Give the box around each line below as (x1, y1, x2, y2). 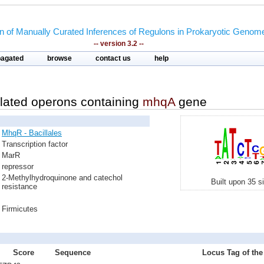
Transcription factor (2, 140, 68, 148)
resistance (2, 182, 37, 191)
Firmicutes (2, 204, 38, 213)
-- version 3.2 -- (93, 39, 144, 48)
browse (47, 55, 72, 62)
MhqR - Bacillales (2, 128, 62, 137)
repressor (2, 162, 34, 171)
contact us (95, 55, 131, 62)
